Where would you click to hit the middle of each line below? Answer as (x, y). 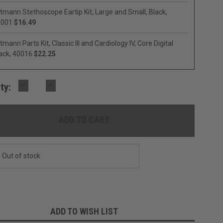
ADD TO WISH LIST (84, 212)
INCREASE (67, 84)
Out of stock (21, 156)
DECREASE (41, 84)
